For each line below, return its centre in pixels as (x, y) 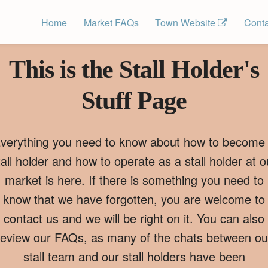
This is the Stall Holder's (134, 69)
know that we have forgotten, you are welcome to (134, 199)
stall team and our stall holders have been (134, 256)
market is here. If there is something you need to (134, 180)
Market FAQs (111, 22)
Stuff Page (134, 100)
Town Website (187, 22)
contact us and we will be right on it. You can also (134, 218)
